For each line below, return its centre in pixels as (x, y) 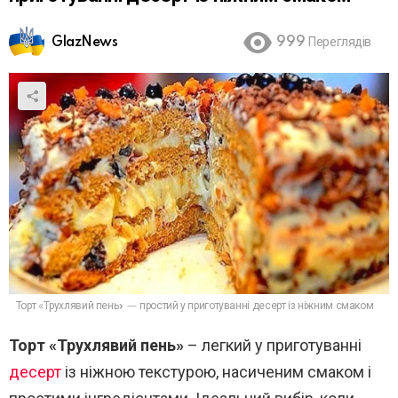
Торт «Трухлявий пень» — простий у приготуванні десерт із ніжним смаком (195, 306)
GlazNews (85, 43)
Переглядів (340, 43)
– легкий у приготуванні (273, 346)
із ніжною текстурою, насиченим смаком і (216, 372)
